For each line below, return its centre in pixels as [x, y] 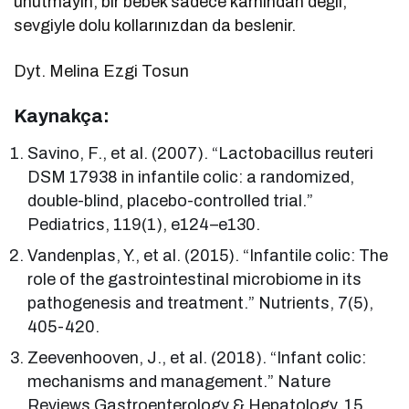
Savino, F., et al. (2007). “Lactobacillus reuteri [201, 154]
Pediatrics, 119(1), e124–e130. [144, 225]
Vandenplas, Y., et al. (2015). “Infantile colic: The [208, 256]
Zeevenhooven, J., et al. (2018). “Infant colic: [197, 358]
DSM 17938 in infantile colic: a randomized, [191, 178]
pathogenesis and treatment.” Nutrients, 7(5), [201, 304]
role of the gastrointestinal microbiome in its [195, 280]
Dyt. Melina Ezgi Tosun [102, 72]
